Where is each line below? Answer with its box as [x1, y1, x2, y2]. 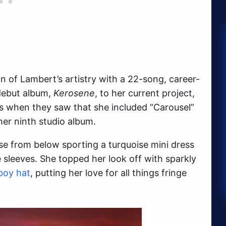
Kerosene [53, 88, 95, 99]
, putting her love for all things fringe [30, 167, 187, 179]
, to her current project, [95, 88, 195, 99]
